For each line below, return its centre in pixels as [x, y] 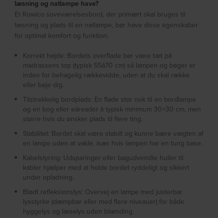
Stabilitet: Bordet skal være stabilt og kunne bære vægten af [113, 134]
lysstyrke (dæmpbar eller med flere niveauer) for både [104, 202]
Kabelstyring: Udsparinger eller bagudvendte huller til [103, 158]
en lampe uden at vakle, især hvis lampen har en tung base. [113, 143]
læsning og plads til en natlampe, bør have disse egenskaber [107, 25]
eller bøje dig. [44, 85]
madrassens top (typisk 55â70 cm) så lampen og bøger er [109, 65]
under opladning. [49, 177]
